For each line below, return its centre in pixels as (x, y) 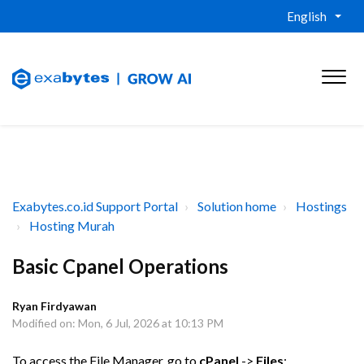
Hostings (321, 206)
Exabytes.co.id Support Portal (95, 206)
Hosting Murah (72, 225)
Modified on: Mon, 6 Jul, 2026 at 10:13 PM (118, 323)
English (307, 16)
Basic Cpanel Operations (120, 266)
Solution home (237, 206)
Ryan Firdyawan (54, 306)
